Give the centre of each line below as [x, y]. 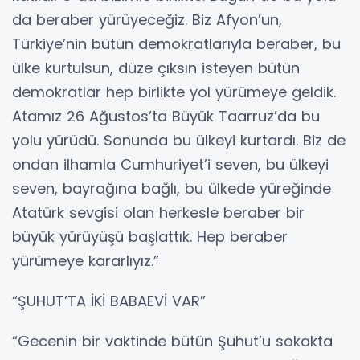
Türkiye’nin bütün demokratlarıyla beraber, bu [176, 44]
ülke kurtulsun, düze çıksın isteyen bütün [156, 68]
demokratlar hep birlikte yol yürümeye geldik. [174, 92]
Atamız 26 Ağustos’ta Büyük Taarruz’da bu [166, 117]
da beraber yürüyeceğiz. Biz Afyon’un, [147, 20]
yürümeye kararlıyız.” [86, 261]
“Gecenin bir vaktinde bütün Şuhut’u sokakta [172, 342]
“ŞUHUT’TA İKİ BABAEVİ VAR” [109, 301]
